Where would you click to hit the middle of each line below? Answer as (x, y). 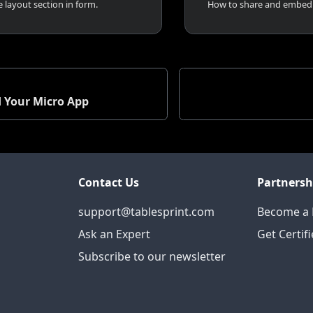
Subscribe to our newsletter (152, 256)
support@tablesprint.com (146, 212)
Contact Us (109, 182)
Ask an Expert (114, 234)
